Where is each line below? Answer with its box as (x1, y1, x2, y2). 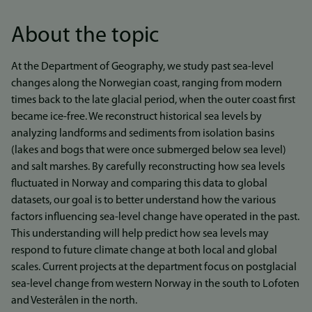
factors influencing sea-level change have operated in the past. (11, 212, 299, 223)
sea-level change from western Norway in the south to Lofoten (11, 279, 299, 290)
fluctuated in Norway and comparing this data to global (11, 178, 267, 189)
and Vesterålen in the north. (11, 295, 137, 306)
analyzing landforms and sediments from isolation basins (11, 128, 274, 139)
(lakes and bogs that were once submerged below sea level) (11, 145, 286, 156)
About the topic (11, 25, 159, 47)
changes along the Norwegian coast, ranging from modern (11, 78, 282, 89)
